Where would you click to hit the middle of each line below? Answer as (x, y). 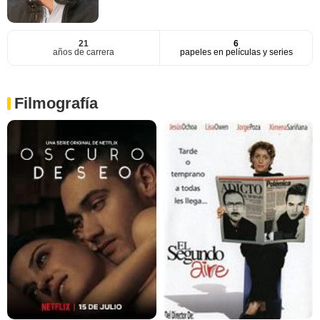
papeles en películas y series (236, 52)
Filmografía (56, 103)
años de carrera (84, 52)
